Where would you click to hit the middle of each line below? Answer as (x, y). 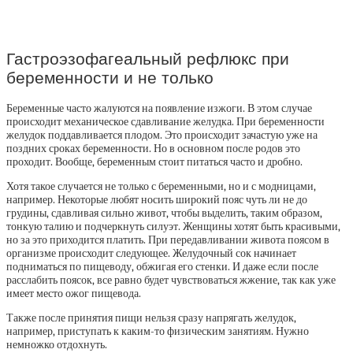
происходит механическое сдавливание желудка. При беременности (165, 121)
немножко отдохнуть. (57, 344)
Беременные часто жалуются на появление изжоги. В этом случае (159, 108)
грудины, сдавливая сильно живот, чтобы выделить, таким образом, (164, 213)
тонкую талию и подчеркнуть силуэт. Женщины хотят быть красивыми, (173, 226)
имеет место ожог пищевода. (74, 293)
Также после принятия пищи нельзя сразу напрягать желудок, (151, 318)
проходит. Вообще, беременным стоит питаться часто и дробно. (154, 162)
